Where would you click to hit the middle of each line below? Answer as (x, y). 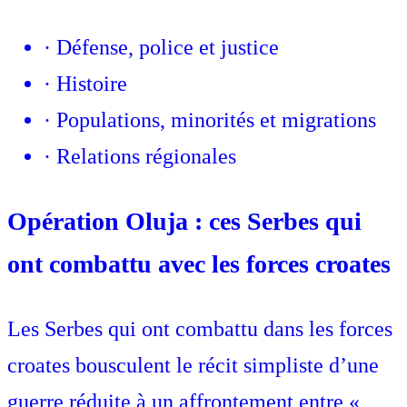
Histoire (92, 84)
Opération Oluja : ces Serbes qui (184, 222)
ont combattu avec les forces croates (199, 264)
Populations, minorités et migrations (216, 120)
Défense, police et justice (168, 48)
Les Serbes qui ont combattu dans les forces (200, 329)
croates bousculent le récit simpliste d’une (193, 366)
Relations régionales (146, 157)
